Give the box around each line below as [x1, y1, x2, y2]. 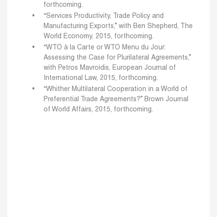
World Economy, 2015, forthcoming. [44, 33, 154, 40]
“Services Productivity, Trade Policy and [44, 13, 164, 19]
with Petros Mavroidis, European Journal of [44, 65, 176, 72]
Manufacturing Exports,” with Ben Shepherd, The [44, 23, 193, 30]
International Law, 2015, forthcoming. [44, 75, 158, 82]
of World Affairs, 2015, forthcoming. [44, 107, 153, 113]
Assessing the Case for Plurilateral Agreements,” [44, 55, 191, 62]
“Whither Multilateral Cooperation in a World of [44, 86, 187, 93]
